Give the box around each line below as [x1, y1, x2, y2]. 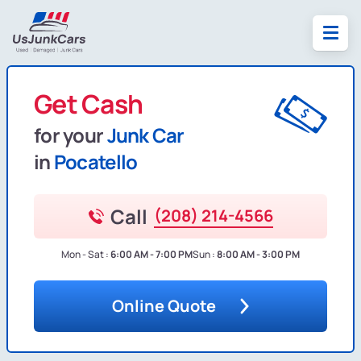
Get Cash [34, 86, 143, 122]
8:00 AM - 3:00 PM [217, 247, 300, 262]
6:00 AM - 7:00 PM [110, 247, 193, 262]
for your [34, 122, 107, 149]
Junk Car [106, 122, 185, 149]
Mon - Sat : [61, 247, 109, 262]
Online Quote [112, 295, 216, 317]
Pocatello [53, 148, 138, 176]
